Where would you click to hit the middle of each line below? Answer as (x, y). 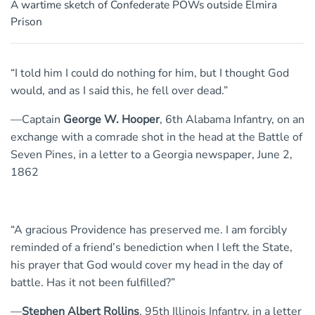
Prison (26, 22)
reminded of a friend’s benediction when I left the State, (152, 248)
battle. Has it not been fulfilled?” (93, 283)
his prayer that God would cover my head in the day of (147, 265)
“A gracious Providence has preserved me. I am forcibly (149, 230)
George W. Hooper (111, 120)
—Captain (37, 120)
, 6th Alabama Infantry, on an (232, 120)
